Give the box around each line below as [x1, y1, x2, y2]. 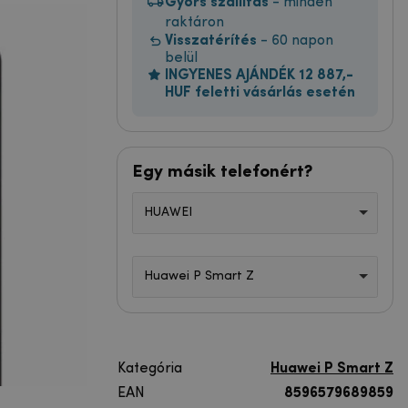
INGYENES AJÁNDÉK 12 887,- [165, 67, 353, 83]
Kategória [117, 361, 182, 376]
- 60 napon [257, 33, 333, 48]
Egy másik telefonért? [132, 162, 312, 181]
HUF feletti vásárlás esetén [165, 85, 355, 100]
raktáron [165, 15, 224, 30]
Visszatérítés [165, 33, 257, 48]
